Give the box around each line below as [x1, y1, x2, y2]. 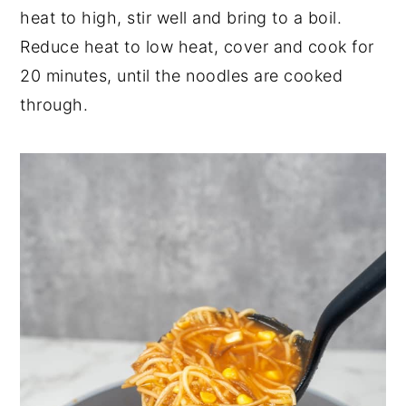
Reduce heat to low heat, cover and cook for [20, 36, 374, 56]
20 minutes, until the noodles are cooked [20, 65, 343, 85]
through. [20, 94, 89, 114]
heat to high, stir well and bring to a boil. [20, 7, 343, 27]
